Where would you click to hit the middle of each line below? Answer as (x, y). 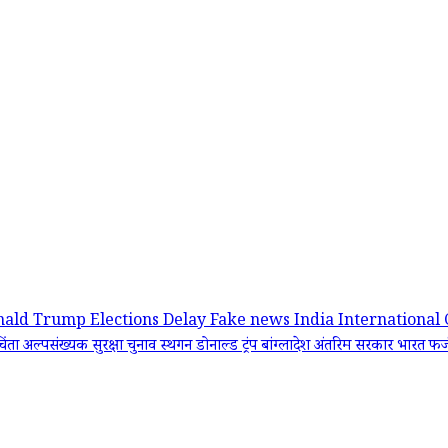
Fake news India (274, 323)
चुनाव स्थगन (161, 348)
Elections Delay (150, 323)
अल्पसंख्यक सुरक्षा (75, 348)
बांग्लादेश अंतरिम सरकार (329, 348)
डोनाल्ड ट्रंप (228, 348)
